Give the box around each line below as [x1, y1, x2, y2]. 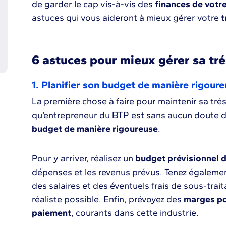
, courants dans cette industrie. [71, 207, 199, 218]
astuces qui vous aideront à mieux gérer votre [31, 12, 219, 23]
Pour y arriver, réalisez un [31, 153, 133, 164]
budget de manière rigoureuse [31, 123, 158, 134]
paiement [31, 207, 71, 218]
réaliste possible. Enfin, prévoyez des [31, 194, 184, 205]
